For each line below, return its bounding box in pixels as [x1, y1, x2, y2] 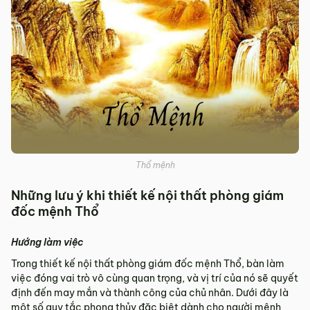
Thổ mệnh [135, 159, 175, 170]
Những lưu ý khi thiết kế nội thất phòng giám [11, 187, 284, 203]
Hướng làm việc [11, 235, 85, 248]
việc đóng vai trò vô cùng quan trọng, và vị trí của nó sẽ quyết [11, 271, 298, 284]
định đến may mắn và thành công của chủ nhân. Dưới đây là [11, 286, 289, 299]
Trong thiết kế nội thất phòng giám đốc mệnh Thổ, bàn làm [11, 257, 284, 270]
